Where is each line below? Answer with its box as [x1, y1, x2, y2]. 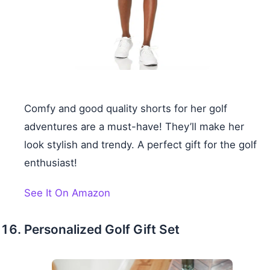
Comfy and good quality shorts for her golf [24, 102, 227, 115]
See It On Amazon [24, 187, 110, 199]
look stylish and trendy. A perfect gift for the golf [24, 139, 257, 151]
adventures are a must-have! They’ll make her [24, 121, 244, 133]
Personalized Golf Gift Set [24, 222, 180, 237]
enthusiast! [24, 157, 77, 169]
